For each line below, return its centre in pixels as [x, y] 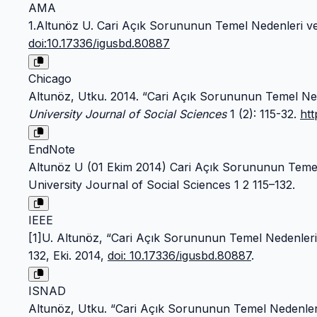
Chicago [50, 78]
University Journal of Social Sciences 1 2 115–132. [162, 184]
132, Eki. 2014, [68, 255]
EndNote [52, 149]
